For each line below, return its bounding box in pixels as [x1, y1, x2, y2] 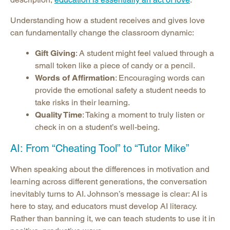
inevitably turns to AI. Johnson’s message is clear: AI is [10, 189, 207, 199]
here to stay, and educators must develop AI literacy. [10, 201, 197, 212]
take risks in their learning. [35, 98, 130, 108]
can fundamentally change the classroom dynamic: [10, 28, 194, 38]
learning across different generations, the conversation [10, 177, 207, 187]
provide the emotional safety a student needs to [35, 85, 206, 95]
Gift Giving [35, 48, 75, 59]
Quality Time [35, 110, 82, 120]
